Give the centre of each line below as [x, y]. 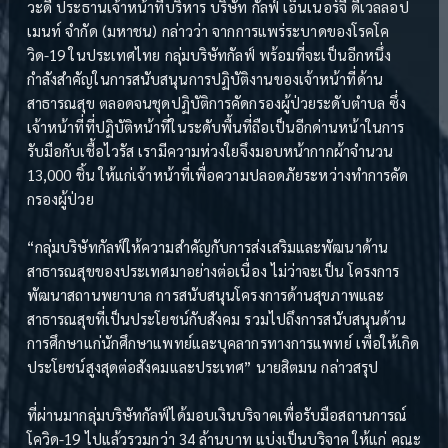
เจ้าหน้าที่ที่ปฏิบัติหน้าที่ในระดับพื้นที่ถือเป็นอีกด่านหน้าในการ [215, 126]
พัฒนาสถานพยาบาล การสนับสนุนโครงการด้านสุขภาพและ [205, 294]
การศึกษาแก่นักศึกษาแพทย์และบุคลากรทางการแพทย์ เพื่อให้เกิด [223, 342]
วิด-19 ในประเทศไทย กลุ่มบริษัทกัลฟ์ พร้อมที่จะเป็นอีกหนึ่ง [209, 54]
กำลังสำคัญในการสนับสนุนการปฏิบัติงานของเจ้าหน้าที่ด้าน [204, 78]
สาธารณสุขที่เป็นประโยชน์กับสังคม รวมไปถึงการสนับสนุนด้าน [216, 318]
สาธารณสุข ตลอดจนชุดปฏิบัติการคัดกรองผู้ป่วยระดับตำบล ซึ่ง [216, 102]
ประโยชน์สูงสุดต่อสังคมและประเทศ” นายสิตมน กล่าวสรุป [202, 366]
